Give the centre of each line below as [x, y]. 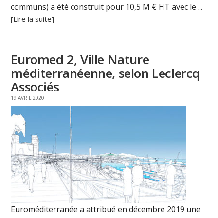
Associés [35, 87]
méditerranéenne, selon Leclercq [105, 73]
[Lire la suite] [33, 19]
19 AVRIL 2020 [28, 98]
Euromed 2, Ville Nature [80, 60]
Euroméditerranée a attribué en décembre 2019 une [106, 209]
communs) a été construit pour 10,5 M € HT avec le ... [107, 7]
